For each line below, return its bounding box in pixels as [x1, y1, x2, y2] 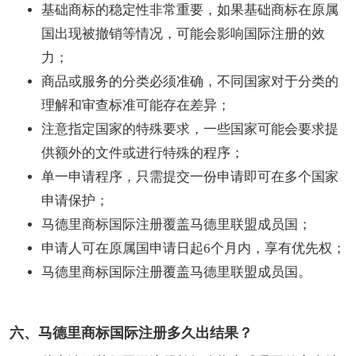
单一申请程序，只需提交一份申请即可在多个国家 [41, 168, 339, 184]
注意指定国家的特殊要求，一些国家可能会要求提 [41, 121, 339, 137]
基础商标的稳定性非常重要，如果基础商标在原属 [41, 2, 339, 17]
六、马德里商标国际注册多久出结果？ [10, 324, 253, 341]
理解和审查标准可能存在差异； [41, 97, 230, 113]
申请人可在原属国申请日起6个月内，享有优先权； [41, 240, 346, 256]
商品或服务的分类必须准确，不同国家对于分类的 [41, 73, 339, 89]
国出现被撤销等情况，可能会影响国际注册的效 [41, 25, 325, 41]
